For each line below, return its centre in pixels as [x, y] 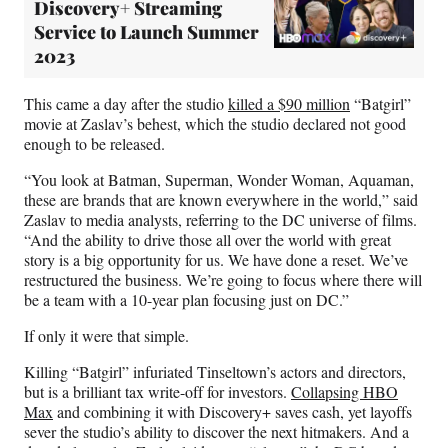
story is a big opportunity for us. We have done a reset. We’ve [216, 260]
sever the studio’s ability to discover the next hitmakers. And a [216, 432]
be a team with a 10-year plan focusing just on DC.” [186, 300]
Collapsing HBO [344, 392]
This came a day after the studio [126, 104]
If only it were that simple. [106, 336]
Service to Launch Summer [146, 32]
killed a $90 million [289, 104]
